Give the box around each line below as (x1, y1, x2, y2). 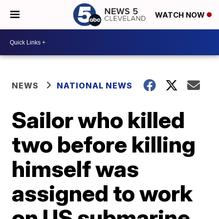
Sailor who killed (12, 106, 185, 133)
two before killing (12, 131, 196, 158)
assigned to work (12, 179, 193, 207)
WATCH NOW (155, 10, 207, 20)
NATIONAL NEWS (57, 81, 133, 90)
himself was (12, 155, 139, 182)
